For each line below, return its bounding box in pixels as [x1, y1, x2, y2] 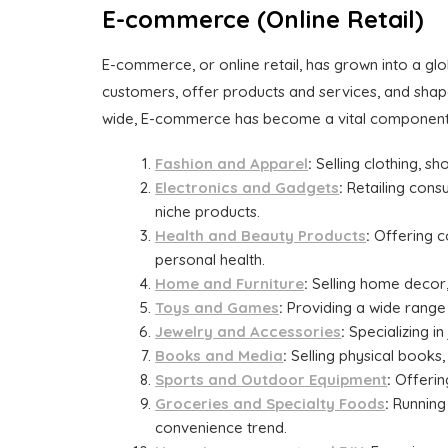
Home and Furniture [155, 274, 305, 294]
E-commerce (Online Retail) [102, 4, 424, 35]
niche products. [155, 202, 261, 222]
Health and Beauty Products [155, 226, 367, 246]
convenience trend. [155, 418, 288, 438]
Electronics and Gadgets [155, 178, 340, 198]
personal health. [155, 250, 266, 270]
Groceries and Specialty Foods [155, 394, 386, 414]
